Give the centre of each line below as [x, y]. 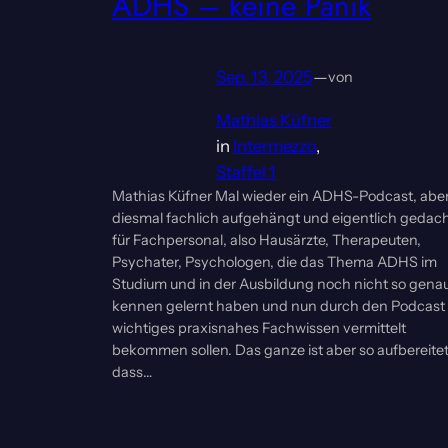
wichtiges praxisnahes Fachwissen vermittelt [259, 328]
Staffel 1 [246, 172]
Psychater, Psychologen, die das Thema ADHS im [274, 262]
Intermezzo [274, 146]
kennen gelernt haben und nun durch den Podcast [278, 306]
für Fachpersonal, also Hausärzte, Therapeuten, [266, 240]
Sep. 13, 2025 [264, 77]
